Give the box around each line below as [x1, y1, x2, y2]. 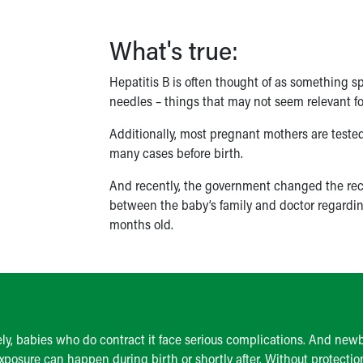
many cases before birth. [109, 143, 243, 161]
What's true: [109, 32, 238, 66]
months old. [109, 215, 173, 233]
